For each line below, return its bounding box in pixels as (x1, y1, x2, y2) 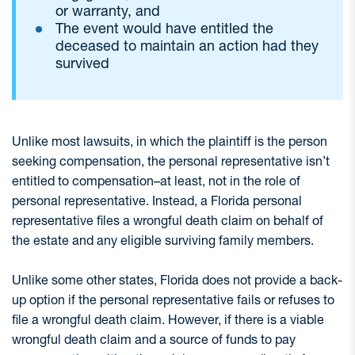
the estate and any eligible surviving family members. (12, 232, 314, 248)
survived (55, 54, 109, 72)
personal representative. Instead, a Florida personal (12, 193, 302, 208)
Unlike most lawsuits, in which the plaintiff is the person (12, 133, 327, 149)
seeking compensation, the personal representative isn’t (12, 153, 330, 169)
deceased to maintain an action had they (55, 36, 319, 55)
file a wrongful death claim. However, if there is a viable (12, 311, 324, 327)
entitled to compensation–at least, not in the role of (12, 173, 300, 189)
